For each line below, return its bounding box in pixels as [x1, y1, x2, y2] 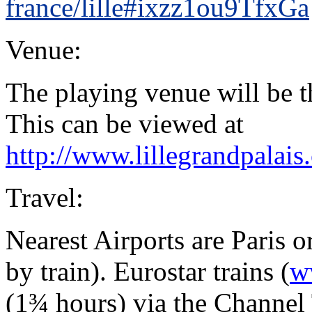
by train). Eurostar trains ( [6, 256, 290, 287]
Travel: [6, 182, 84, 213]
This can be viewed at [6, 109, 244, 139]
